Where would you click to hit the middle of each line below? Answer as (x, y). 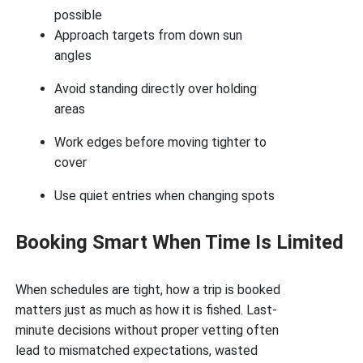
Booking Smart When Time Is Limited (180, 242)
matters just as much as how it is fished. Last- (147, 310)
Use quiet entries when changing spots (165, 196)
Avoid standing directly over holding (156, 89)
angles (73, 56)
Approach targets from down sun (149, 35)
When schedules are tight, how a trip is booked (148, 290)
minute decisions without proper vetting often (147, 330)
